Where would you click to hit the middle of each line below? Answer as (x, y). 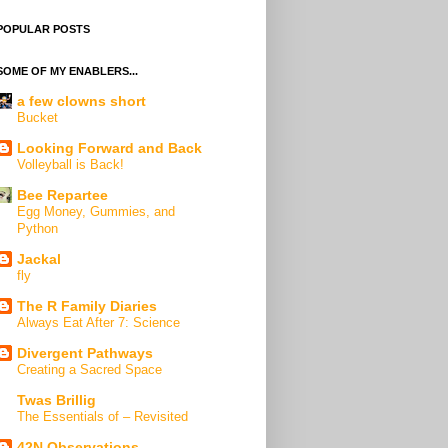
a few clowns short (81, 101)
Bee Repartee (62, 195)
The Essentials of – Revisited (102, 417)
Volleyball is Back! (70, 165)
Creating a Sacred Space (89, 370)
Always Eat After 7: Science (98, 323)
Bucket (37, 118)
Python (37, 229)
